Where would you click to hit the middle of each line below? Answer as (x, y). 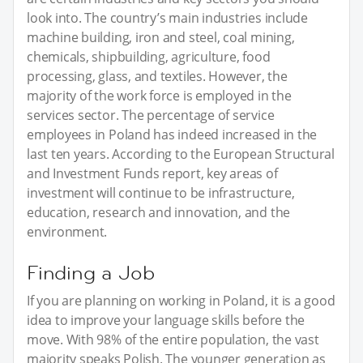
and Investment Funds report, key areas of (152, 173)
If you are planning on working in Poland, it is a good (181, 300)
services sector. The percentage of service (151, 115)
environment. (67, 231)
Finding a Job (91, 272)
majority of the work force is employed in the (159, 95)
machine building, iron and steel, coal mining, (161, 37)
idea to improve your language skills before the (166, 320)
